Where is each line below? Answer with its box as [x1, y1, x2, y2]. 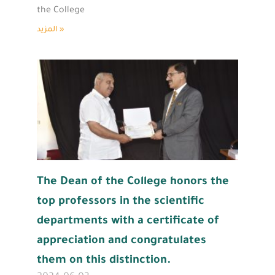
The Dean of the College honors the [37, 176, 229, 188]
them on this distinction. [37, 254, 171, 267]
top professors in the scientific [37, 195, 204, 208]
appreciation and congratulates [37, 234, 206, 247]
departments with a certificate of [37, 215, 219, 228]
